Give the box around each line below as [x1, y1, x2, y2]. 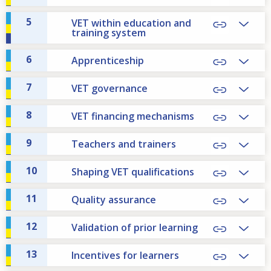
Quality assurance [71, 193, 156, 207]
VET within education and [71, 16, 191, 30]
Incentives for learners [71, 249, 179, 263]
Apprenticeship [71, 54, 144, 68]
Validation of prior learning [71, 221, 198, 235]
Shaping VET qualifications [71, 165, 194, 179]
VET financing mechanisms [71, 109, 194, 123]
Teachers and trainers [71, 137, 176, 151]
